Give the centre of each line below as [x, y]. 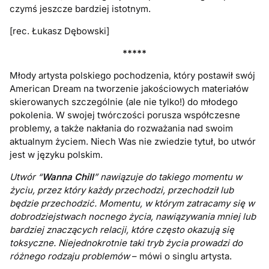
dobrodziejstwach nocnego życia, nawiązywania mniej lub [133, 217]
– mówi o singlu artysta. [181, 256]
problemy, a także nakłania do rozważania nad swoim [122, 128]
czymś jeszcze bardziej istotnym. [80, 9]
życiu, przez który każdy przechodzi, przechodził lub [122, 190]
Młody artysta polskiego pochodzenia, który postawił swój [133, 76]
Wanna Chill [68, 177]
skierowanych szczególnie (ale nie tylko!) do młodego [124, 102]
